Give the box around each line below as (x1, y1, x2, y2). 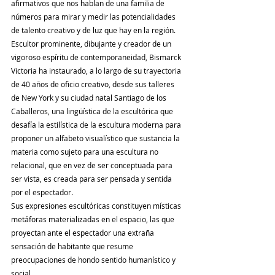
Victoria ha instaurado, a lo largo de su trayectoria (11, 66, 183, 76)
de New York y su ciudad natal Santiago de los (11, 93, 168, 103)
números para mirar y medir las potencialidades (11, 12, 177, 22)
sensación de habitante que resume (11, 241, 135, 252)
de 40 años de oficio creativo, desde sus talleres (11, 79, 176, 90)
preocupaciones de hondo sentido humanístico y (11, 255, 177, 265)
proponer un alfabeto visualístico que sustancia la (11, 133, 182, 144)
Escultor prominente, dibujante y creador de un (11, 39, 173, 49)
